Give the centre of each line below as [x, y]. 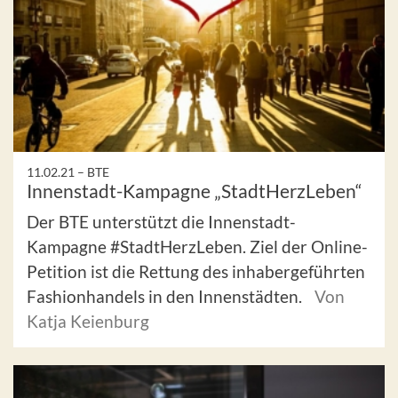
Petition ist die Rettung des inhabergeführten [196, 271]
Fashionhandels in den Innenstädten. [166, 296]
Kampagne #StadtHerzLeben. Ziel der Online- [197, 247]
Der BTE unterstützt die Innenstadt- [161, 222]
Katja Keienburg [88, 321]
